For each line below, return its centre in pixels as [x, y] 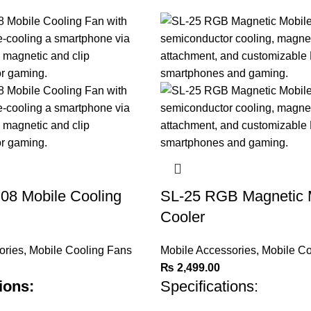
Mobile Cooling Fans [80, 250]
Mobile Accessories [208, 250]
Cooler [182, 217]
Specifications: [209, 286]
